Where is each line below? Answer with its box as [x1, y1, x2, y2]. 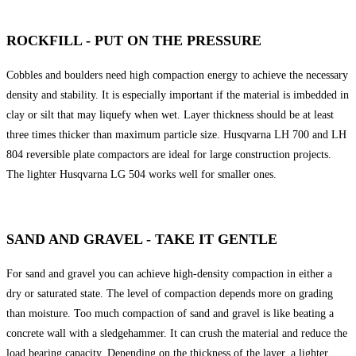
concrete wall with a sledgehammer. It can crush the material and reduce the [6, 327, 347, 340]
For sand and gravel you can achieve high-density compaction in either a [6, 268, 332, 281]
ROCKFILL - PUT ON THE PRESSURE [6, 33, 261, 49]
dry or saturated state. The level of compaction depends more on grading [6, 288, 333, 300]
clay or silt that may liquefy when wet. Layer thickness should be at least [6, 109, 334, 122]
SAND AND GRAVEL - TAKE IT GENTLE [6, 231, 277, 248]
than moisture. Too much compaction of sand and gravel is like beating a [6, 308, 334, 320]
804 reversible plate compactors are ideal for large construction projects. [6, 149, 331, 161]
